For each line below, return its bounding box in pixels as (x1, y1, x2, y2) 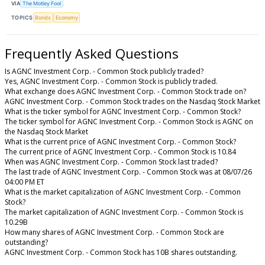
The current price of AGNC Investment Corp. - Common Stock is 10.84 (5, 147, 236, 157)
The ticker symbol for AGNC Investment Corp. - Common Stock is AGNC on (5, 117, 253, 127)
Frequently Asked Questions (5, 44, 179, 63)
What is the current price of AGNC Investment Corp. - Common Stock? (5, 137, 236, 147)
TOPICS (11, 14, 33, 21)
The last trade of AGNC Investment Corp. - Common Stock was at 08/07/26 (5, 167, 252, 177)
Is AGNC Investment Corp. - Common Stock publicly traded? (5, 66, 203, 77)
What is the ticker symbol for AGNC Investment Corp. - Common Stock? (5, 106, 241, 117)
